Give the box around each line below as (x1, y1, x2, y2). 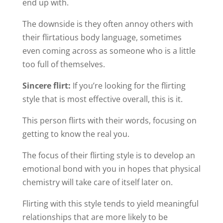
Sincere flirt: (22, 80, 71, 92)
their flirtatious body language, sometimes (22, 32, 182, 43)
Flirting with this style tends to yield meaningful (22, 198, 199, 210)
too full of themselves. (22, 59, 105, 70)
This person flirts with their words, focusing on (22, 115, 197, 126)
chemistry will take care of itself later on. (22, 177, 173, 188)
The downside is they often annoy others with (22, 18, 193, 30)
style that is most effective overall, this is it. (22, 94, 183, 105)
